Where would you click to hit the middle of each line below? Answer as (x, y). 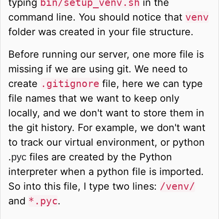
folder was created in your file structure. (101, 32)
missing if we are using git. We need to (98, 69)
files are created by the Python (101, 157)
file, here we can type (151, 83)
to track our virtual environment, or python (107, 142)
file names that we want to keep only (94, 98)
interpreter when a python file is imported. (106, 171)
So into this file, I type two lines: (84, 186)
